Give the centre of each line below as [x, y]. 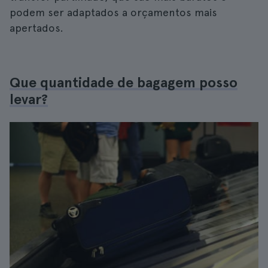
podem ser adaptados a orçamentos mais [113, 12]
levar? [29, 99]
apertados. [36, 28]
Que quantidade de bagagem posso [124, 82]
